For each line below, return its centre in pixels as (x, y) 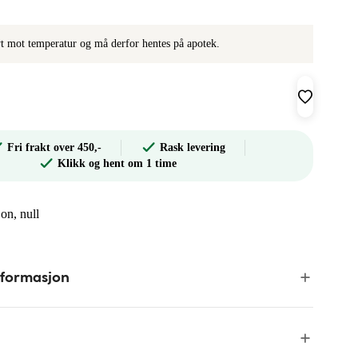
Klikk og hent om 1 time (117, 163)
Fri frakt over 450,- (54, 147)
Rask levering (193, 147)
